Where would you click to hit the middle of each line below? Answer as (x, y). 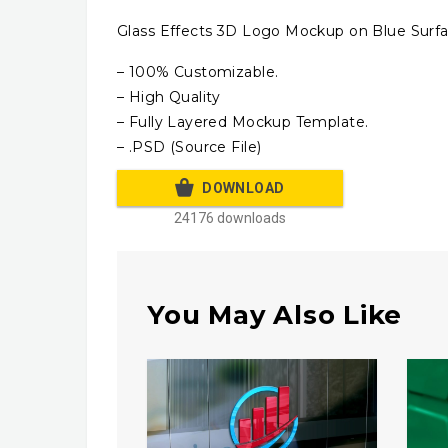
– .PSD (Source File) (189, 146)
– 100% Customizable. (198, 71)
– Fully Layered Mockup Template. (243, 121)
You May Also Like (275, 314)
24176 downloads (230, 217)
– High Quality (169, 96)
